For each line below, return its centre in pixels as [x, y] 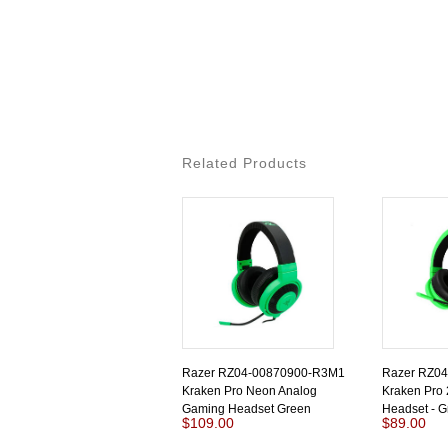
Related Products [244, 163]
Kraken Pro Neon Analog [249, 391]
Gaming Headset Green [246, 409]
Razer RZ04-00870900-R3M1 [263, 373]
